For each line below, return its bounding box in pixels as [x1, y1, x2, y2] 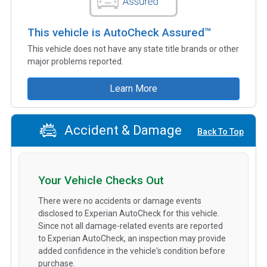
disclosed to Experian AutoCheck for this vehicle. [38, 208, 219, 218]
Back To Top [197, 127, 244, 137]
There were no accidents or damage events [38, 195, 201, 206]
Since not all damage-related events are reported [38, 221, 223, 231]
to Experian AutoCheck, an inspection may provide [38, 233, 226, 243]
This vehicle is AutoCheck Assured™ [27, 25, 212, 39]
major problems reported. [27, 56, 123, 66]
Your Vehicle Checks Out [38, 173, 164, 187]
